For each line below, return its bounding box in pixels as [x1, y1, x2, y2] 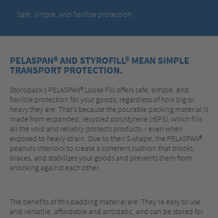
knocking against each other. [10, 162, 100, 172]
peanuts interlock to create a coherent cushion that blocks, [10, 143, 195, 153]
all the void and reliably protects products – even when [10, 123, 183, 133]
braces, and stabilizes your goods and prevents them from [10, 152, 192, 163]
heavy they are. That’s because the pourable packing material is [10, 104, 208, 114]
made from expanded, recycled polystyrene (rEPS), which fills [10, 113, 202, 124]
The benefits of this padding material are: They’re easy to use [10, 196, 200, 206]
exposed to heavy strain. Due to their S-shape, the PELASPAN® [10, 133, 202, 143]
